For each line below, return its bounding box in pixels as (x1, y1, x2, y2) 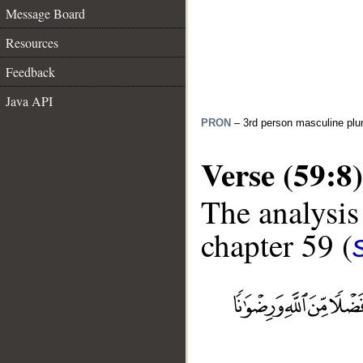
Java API (6, 92, 53, 109)
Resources (6, 34, 58, 51)
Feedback (6, 63, 55, 80)
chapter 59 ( (201, 224, 352, 267)
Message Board (6, 5, 85, 22)
